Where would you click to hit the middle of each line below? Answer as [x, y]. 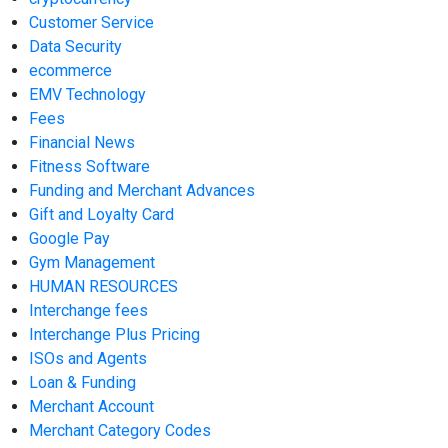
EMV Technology [88, 95]
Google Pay [70, 239]
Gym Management [92, 263]
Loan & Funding [83, 383]
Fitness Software [90, 167]
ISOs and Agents [88, 359]
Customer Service [92, 23]
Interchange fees [89, 311]
